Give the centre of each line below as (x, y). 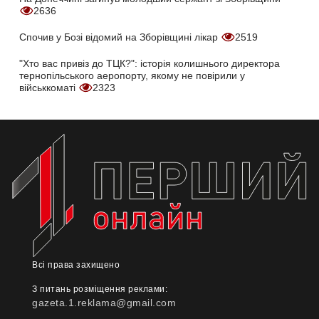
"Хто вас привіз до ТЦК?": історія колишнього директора (150, 64)
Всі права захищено (76, 265)
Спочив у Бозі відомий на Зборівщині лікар (120, 37)
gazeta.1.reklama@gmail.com (104, 303)
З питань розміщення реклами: (100, 289)
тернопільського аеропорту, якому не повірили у (132, 76)
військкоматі (49, 88)
